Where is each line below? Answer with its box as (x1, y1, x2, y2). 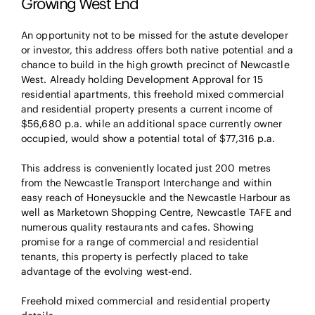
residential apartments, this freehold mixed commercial (21, 87, 285, 101)
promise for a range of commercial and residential (21, 235, 259, 248)
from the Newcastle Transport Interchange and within (21, 176, 272, 189)
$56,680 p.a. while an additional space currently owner (21, 117, 283, 130)
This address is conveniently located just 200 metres (21, 161, 271, 174)
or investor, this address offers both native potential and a (21, 43, 294, 56)
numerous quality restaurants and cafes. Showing (21, 220, 254, 233)
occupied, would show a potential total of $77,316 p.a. (21, 131, 276, 145)
